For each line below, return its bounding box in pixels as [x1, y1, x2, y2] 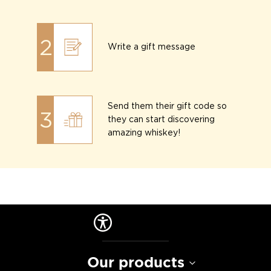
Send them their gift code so [108, 102, 227, 110]
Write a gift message [108, 43, 196, 51]
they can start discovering [108, 116, 215, 123]
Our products [87, 256, 184, 270]
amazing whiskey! [108, 129, 181, 137]
